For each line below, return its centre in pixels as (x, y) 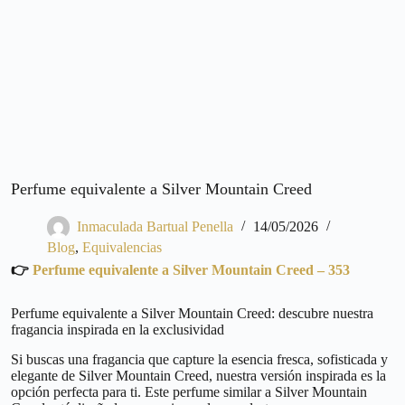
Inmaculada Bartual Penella (155, 227)
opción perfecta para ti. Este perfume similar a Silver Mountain (189, 392)
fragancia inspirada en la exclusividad (118, 330)
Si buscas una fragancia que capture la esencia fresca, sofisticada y (199, 360)
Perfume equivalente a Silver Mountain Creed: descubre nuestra (192, 314)
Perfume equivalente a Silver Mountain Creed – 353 (191, 270)
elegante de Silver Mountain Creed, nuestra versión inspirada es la (198, 376)
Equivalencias (122, 248)
